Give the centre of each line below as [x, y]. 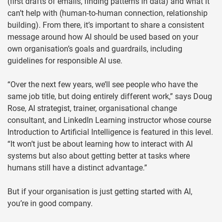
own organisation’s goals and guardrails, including [95, 49]
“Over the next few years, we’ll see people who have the [103, 85]
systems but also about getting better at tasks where [99, 156]
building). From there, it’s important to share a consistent [106, 25]
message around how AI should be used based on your [103, 37]
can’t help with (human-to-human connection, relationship [108, 13]
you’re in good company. [50, 204]
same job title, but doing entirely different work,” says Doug [110, 97]
